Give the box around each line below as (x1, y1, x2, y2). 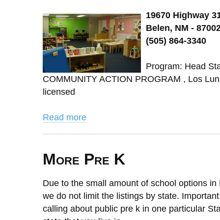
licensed (43, 87, 75, 97)
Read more (43, 112, 86, 122)
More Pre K (43, 150, 125, 168)
